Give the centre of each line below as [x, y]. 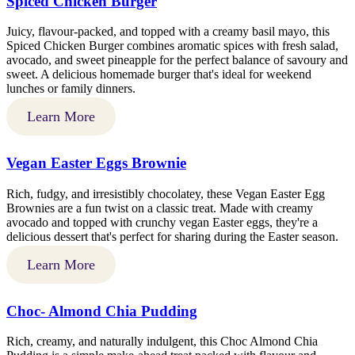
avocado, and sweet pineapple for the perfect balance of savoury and [177, 60]
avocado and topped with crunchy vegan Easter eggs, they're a [162, 222]
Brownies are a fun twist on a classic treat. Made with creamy [160, 208]
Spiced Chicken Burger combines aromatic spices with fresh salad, [172, 46]
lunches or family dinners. [71, 89]
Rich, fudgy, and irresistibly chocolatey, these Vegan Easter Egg [166, 193]
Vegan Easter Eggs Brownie [96, 163]
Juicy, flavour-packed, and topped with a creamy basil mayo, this [168, 32]
